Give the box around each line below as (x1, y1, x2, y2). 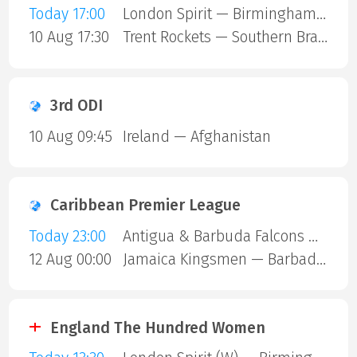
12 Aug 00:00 (28, 249, 112, 269)
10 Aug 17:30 (28, 28, 109, 47)
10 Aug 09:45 (28, 127, 112, 146)
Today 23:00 (28, 226, 106, 245)
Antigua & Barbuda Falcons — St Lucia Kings (308, 226, 318, 245)
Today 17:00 (28, 5, 105, 24)
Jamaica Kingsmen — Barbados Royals (316, 249, 326, 269)
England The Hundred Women (50, 318, 265, 337)
